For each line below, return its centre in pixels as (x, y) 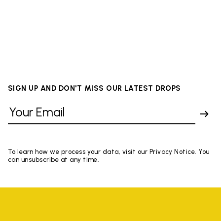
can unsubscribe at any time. (54, 159)
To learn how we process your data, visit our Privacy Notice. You (109, 151)
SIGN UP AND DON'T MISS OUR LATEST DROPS (94, 88)
